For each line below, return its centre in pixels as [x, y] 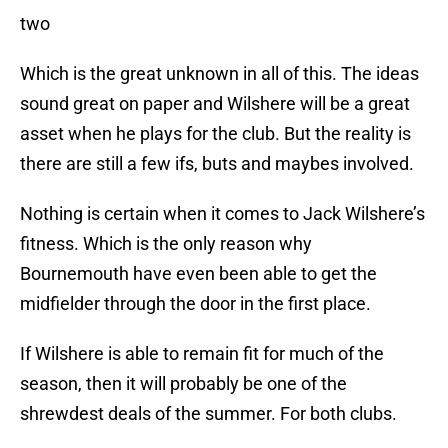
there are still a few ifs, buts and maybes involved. [217, 164]
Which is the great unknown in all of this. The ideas [219, 74]
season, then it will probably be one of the [183, 384]
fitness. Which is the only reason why [166, 244]
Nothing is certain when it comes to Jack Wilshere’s [222, 214]
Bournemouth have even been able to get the [198, 274]
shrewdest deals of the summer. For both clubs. [208, 414]
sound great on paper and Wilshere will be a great [215, 104]
